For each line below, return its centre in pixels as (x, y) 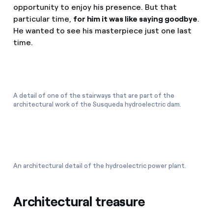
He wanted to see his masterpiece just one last (102, 31)
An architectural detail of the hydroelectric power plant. (99, 166)
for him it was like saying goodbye (135, 19)
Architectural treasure (79, 202)
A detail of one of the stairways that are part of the (94, 96)
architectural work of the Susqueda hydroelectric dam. (97, 105)
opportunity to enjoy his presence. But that (95, 7)
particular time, (43, 19)
